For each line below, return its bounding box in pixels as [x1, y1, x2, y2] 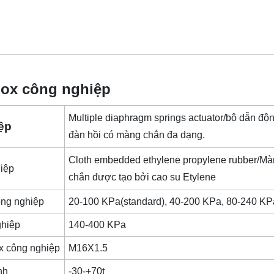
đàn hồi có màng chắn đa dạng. [68, 130, 208, 141]
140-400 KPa [68, 220, 129, 231]
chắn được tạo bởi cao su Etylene [68, 172, 219, 183]
